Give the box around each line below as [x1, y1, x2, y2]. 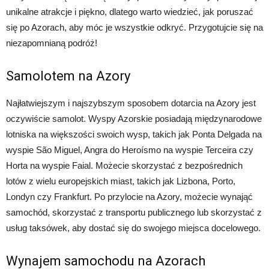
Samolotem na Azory [6, 68, 130, 83]
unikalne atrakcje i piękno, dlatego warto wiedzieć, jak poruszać [6, 7, 253, 17]
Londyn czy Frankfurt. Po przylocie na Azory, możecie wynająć [6, 192, 253, 202]
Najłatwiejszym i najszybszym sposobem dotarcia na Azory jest [6, 98, 256, 108]
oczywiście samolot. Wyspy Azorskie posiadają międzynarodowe [6, 113, 262, 124]
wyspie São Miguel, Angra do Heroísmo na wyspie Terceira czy [6, 145, 253, 155]
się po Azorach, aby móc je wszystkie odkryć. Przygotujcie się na [6, 22, 263, 32]
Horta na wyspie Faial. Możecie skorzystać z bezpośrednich [6, 160, 243, 171]
